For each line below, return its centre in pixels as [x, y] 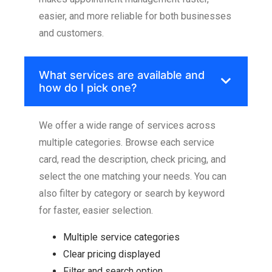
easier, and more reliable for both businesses [135, 16]
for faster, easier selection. [96, 210]
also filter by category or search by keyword [132, 193]
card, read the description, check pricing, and [132, 159]
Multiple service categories [121, 237]
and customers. [71, 33]
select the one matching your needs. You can [133, 176]
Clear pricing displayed [112, 254]
